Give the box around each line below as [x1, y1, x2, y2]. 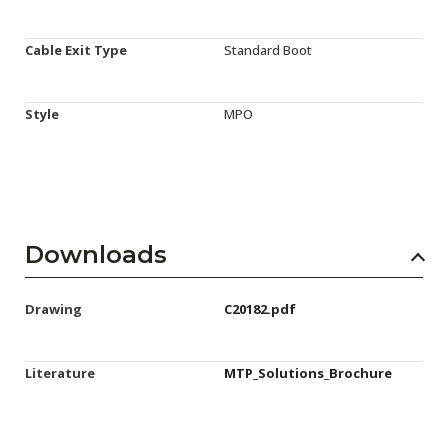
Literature [25, 364, 95, 383]
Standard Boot [224, 41, 312, 60]
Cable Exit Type [25, 41, 127, 60]
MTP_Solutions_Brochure [224, 364, 392, 383]
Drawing [25, 300, 82, 319]
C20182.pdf [224, 300, 296, 319]
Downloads [25, 240, 167, 270]
